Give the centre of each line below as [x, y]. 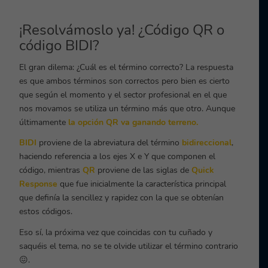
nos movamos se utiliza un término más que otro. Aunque [127, 108]
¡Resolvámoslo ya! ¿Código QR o [122, 30]
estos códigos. [46, 212]
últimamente [44, 122]
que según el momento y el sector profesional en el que [123, 95]
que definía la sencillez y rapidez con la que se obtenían [122, 198]
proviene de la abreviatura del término [109, 143]
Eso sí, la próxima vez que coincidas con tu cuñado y [116, 233]
